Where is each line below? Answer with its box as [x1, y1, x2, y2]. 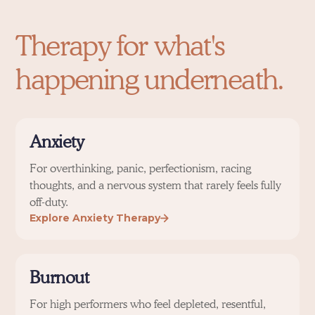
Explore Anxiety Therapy [30, 212, 161, 224]
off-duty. [30, 195, 69, 209]
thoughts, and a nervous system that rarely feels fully [30, 179, 282, 192]
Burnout [30, 267, 89, 288]
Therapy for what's [15, 28, 224, 62]
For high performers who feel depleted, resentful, [30, 297, 266, 311]
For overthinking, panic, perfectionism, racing [30, 162, 252, 175]
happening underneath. [15, 62, 284, 96]
